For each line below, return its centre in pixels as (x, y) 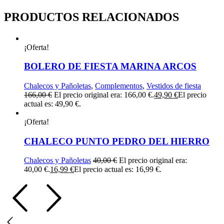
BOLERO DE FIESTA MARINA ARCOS (110, 66)
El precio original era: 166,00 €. (104, 94)
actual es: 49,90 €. (52, 103)
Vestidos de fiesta (174, 85)
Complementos (119, 85)
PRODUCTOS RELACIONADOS (91, 17)
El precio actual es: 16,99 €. (118, 169)
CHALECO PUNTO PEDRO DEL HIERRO (117, 141)
